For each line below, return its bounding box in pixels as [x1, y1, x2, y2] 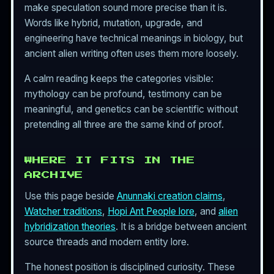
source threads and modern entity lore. [24, 235, 189, 248]
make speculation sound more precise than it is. [24, 2, 227, 14]
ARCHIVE [24, 170, 83, 179]
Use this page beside [24, 190, 117, 202]
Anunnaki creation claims [117, 190, 223, 202]
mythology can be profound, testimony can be [24, 87, 222, 100]
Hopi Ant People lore [108, 205, 194, 217]
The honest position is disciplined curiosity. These [24, 261, 235, 273]
